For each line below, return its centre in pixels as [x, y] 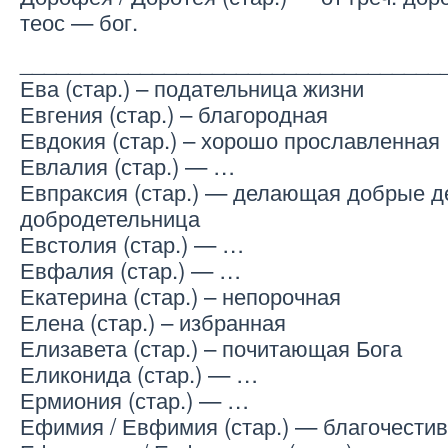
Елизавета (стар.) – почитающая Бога [211, 347]
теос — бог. [79, 21]
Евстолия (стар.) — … [132, 243]
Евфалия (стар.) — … [130, 269]
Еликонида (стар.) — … [139, 373]
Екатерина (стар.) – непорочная [180, 295]
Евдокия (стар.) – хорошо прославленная [230, 139]
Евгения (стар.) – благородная [174, 113]
